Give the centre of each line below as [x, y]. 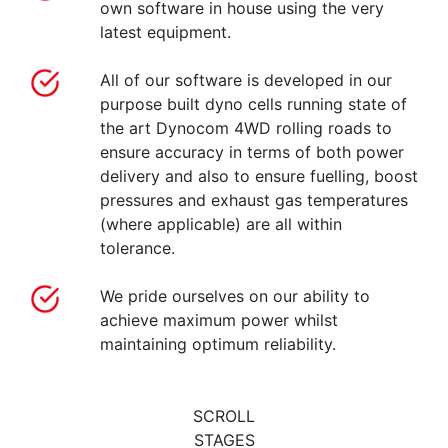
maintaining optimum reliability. [217, 344]
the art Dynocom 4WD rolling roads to [245, 128]
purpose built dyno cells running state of [253, 104]
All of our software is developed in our [245, 80]
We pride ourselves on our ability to [234, 296]
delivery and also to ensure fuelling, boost [258, 176]
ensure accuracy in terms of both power [251, 152]
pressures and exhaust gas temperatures [253, 200]
